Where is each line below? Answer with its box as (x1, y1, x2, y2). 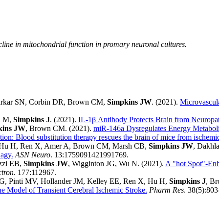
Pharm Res (149, 186, 184, 195)
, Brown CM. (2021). (25, 124, 93, 133)
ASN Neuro (15, 151, 50, 159)
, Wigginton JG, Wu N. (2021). (68, 159, 165, 168)
